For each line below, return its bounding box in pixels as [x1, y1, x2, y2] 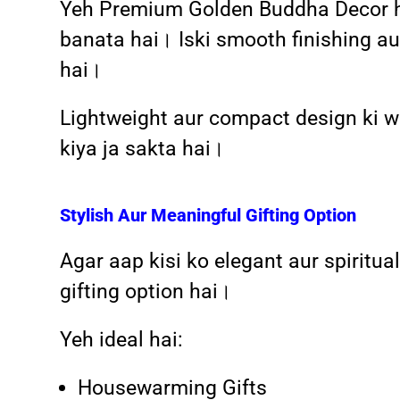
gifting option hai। [60, 279, 233, 304]
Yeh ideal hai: [60, 327, 184, 352]
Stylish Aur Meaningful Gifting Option [60, 204, 357, 226]
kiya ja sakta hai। [60, 136, 226, 161]
